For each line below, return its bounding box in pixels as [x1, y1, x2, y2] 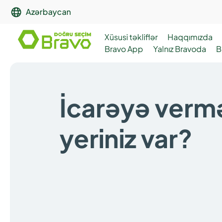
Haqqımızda [167, 32, 213, 42]
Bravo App [105, 44, 143, 54]
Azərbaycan [26, 6, 71, 17]
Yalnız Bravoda [153, 44, 206, 54]
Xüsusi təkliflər [105, 32, 158, 42]
